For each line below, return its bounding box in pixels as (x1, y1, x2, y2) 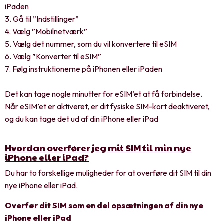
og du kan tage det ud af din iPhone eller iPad (5, 113, 158, 124)
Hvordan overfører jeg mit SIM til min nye (5, 141, 191, 154)
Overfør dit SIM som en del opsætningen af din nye (5, 200, 203, 210)
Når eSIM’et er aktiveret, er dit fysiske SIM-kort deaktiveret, (5, 101, 210, 111)
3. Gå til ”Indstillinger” (5, 13, 79, 24)
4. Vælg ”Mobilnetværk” (5, 26, 87, 36)
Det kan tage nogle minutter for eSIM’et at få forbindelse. (5, 88, 202, 99)
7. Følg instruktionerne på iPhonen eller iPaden (5, 63, 162, 74)
